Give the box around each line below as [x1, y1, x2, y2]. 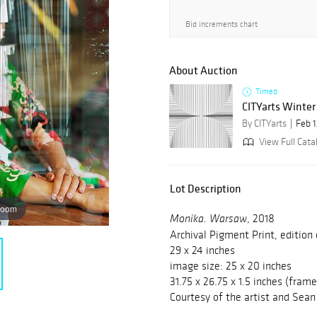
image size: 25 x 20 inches [170, 259, 292, 273]
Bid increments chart [185, 19, 258, 29]
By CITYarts [242, 117, 287, 130]
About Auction [169, 63, 238, 78]
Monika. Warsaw [170, 214, 247, 226]
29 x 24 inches [170, 243, 235, 258]
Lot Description [170, 181, 241, 196]
